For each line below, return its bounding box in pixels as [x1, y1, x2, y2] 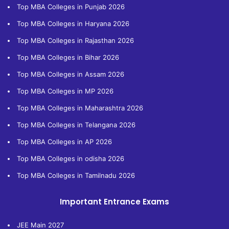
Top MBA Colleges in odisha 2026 [17, 154, 124, 163]
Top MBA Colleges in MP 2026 [17, 86, 113, 95]
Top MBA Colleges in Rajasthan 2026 [17, 36, 134, 44]
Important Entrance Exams [60, 196, 169, 207]
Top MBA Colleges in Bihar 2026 [17, 53, 119, 61]
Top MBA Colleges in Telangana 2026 [17, 120, 135, 129]
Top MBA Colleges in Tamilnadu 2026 [17, 171, 135, 179]
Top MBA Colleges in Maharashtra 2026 [17, 103, 143, 112]
